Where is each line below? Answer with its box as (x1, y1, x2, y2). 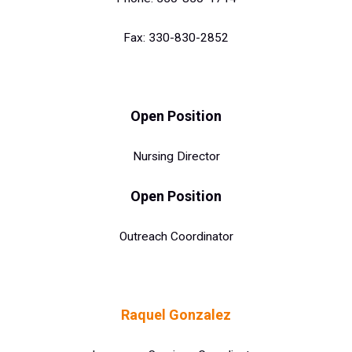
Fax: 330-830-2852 (123, 30, 229, 45)
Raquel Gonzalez (121, 306, 231, 324)
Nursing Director (132, 149, 220, 164)
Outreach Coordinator (119, 229, 233, 244)
